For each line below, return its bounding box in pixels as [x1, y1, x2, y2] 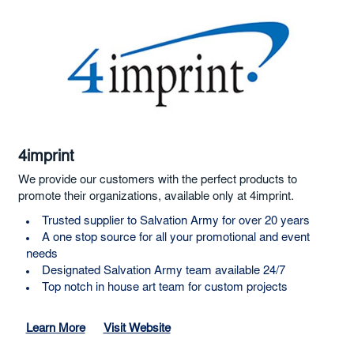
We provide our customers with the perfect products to [17, 174, 297, 186]
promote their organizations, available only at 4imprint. [17, 190, 294, 203]
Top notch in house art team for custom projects [41, 281, 288, 294]
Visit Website [103, 322, 171, 335]
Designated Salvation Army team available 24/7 [41, 265, 285, 277]
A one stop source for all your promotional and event [41, 232, 310, 244]
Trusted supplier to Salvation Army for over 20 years [41, 215, 310, 228]
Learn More [25, 322, 85, 335]
